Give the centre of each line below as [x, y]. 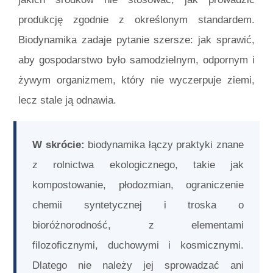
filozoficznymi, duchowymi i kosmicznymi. [138, 246]
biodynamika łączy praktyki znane [164, 145]
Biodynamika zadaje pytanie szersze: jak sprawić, [136, 40]
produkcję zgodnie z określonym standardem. [136, 19]
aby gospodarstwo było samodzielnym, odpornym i [136, 60]
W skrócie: [58, 145]
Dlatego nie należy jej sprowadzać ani [138, 266]
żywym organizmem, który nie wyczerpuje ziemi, [136, 80]
